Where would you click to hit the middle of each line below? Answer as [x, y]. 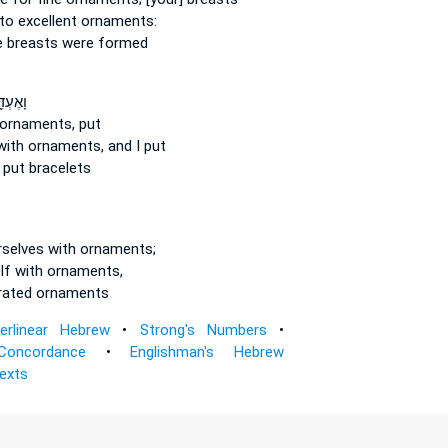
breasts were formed [75, 43]
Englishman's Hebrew [207, 352]
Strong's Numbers [203, 330]
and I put [134, 146]
